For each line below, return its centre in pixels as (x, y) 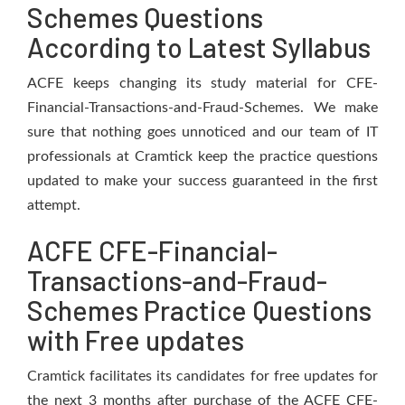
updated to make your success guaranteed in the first (202, 181)
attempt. (54, 205)
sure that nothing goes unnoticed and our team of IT (202, 132)
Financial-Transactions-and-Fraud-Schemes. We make (202, 108)
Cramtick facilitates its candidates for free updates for (202, 376)
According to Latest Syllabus (199, 47)
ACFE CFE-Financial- (152, 250)
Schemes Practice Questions (199, 310)
